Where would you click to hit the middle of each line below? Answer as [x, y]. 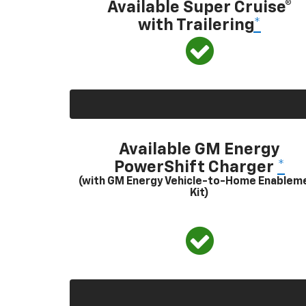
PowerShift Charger [196, 167]
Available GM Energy [199, 149]
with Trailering [196, 25]
